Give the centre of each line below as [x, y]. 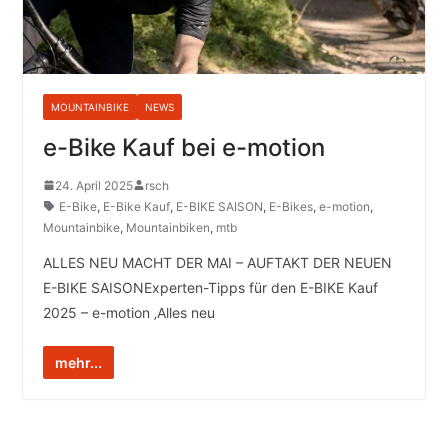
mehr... [78, 362]
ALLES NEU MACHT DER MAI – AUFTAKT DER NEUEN [217, 262]
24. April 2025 [93, 185]
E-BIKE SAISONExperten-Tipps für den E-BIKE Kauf [210, 287]
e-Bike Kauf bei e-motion [183, 147]
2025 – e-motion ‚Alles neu [128, 312]
